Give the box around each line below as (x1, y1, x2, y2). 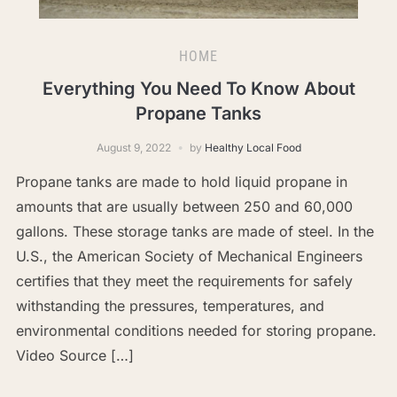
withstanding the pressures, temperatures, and (15, 296, 324, 315)
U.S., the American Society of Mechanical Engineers (15, 246, 362, 265)
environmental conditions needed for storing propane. (15, 321, 377, 339)
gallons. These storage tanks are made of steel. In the (15, 222, 374, 240)
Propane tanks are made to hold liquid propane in (15, 172, 347, 191)
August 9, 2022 (96, 140, 171, 154)
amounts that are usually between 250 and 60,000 (15, 197, 353, 215)
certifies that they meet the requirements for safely (15, 271, 353, 290)
